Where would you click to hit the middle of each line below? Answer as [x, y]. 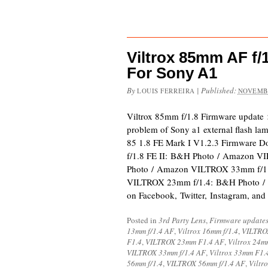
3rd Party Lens [182, 220]
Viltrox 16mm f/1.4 [208, 231]
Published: [219, 90]
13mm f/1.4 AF [150, 231]
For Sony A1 [172, 73]
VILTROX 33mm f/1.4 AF [166, 252]
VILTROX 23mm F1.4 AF [185, 242]
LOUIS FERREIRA [166, 91]
